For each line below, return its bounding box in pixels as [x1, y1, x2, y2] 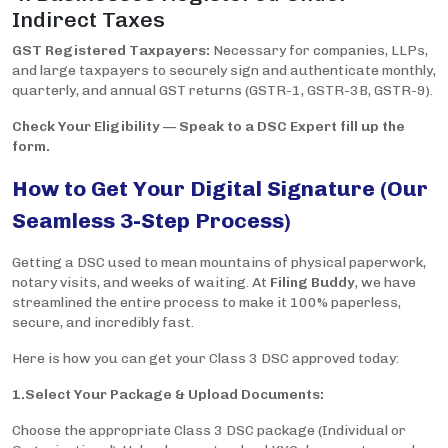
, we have [355, 274, 416, 292]
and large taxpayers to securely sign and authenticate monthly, [12, 62, 436, 80]
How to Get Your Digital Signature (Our [12, 176, 428, 202]
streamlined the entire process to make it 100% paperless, [12, 294, 401, 312]
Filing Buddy [270, 274, 355, 292]
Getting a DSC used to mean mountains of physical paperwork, [12, 254, 426, 272]
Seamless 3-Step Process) [12, 208, 291, 234]
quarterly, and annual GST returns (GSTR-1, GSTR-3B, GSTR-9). [12, 82, 433, 100]
